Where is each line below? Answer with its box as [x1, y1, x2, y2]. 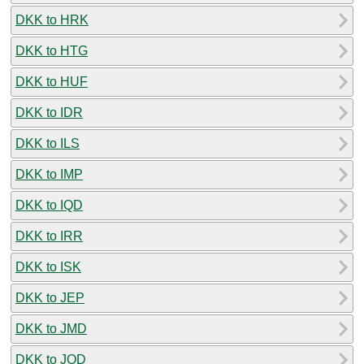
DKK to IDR [15, 105, 83, 119]
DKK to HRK [15, 12, 89, 27]
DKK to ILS [15, 136, 80, 150]
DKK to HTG [15, 43, 88, 58]
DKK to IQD [15, 197, 83, 212]
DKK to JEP [15, 290, 84, 305]
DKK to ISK [15, 259, 81, 274]
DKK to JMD [15, 321, 87, 336]
